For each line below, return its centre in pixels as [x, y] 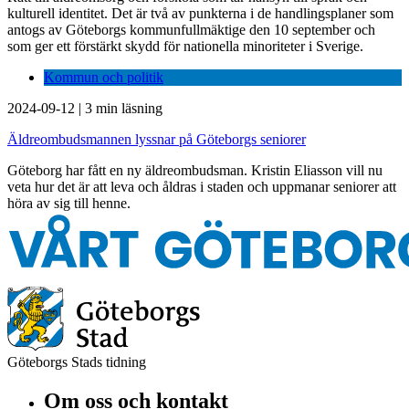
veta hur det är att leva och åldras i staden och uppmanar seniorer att [202, 187]
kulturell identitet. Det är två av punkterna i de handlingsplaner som [200, 14]
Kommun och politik [104, 78]
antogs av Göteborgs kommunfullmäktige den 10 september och [191, 30]
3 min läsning [124, 109]
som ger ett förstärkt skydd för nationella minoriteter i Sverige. [185, 47]
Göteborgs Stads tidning [77, 362]
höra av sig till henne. [71, 204]
